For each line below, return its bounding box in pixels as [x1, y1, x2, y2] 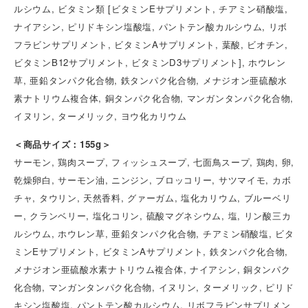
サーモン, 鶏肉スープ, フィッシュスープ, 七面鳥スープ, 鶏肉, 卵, [14, 155, 294, 168]
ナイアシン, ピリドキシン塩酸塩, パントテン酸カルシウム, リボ [14, 19, 288, 33]
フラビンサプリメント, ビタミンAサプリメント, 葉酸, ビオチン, [14, 37, 288, 51]
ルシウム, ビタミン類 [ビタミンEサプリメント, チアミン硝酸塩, [14, 1, 288, 15]
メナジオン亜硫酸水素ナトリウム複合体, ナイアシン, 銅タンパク [14, 262, 291, 276]
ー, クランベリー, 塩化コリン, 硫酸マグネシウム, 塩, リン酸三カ [14, 208, 291, 222]
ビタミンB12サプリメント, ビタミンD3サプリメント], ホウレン [14, 55, 286, 69]
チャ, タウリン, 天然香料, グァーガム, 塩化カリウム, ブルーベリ [14, 190, 291, 204]
